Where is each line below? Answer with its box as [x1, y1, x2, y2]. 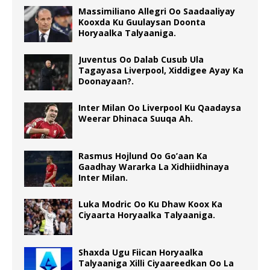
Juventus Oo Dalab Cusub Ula [78, 54, 204, 66]
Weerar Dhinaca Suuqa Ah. [78, 113, 193, 125]
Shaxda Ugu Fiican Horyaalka [78, 246, 203, 259]
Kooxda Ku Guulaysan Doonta [78, 16, 206, 28]
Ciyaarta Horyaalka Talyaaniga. [78, 209, 215, 221]
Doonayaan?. [78, 75, 134, 87]
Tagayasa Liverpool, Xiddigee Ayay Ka [78, 64, 243, 77]
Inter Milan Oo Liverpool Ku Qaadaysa [78, 102, 241, 114]
